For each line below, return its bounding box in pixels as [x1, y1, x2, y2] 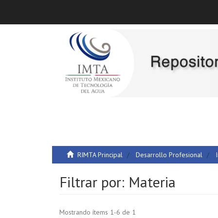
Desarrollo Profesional [136, 150, 202, 159]
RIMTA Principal [77, 150, 123, 159]
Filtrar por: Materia [59, 172, 176, 191]
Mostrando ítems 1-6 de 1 [59, 207, 136, 217]
